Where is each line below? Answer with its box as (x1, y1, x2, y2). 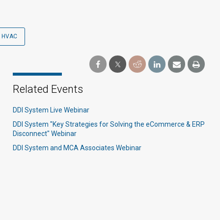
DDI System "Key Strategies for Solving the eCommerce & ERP (13, 120, 205, 128)
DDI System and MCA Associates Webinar (13, 144, 141, 152)
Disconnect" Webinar (13, 130, 77, 137)
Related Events (13, 83, 83, 95)
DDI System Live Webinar (13, 106, 89, 114)
